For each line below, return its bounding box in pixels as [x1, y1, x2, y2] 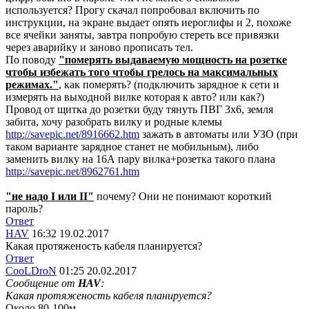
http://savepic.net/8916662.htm [6, 128, 139, 140]
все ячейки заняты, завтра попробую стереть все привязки [6, 29, 279, 41]
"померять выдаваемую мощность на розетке [59, 54, 287, 66]
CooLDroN [6, 265, 57, 277]
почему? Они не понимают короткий [94, 190, 272, 202]
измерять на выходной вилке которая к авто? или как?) [6, 91, 264, 103]
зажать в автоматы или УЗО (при [139, 128, 298, 140]
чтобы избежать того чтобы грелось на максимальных [6, 66, 278, 78]
